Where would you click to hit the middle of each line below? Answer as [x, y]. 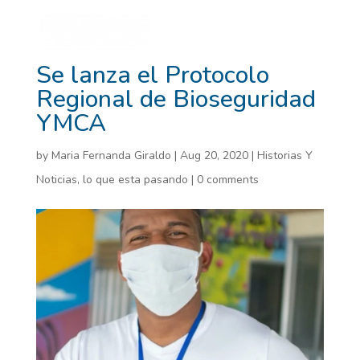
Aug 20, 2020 [214, 155]
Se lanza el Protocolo [152, 75]
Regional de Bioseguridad [176, 99]
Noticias [56, 180]
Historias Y [284, 155]
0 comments [227, 180]
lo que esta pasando [135, 180]
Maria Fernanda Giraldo [111, 155]
